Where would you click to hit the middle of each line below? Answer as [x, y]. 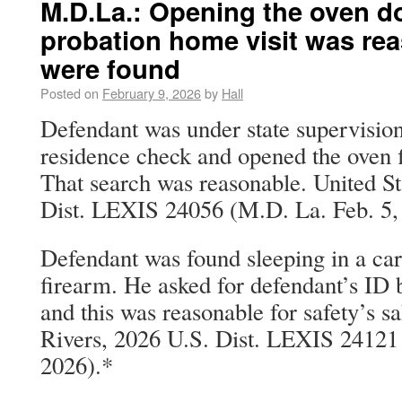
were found [110, 68]
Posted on [70, 93]
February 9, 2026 [152, 93]
